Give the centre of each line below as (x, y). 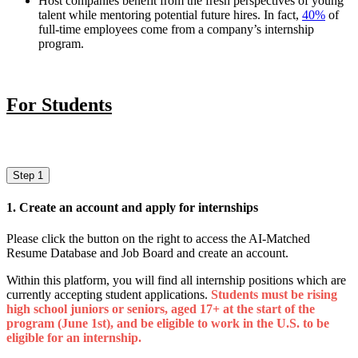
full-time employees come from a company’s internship (176, 30)
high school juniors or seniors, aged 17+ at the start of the (161, 309)
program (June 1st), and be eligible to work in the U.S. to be (168, 324)
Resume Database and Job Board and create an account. (147, 253)
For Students (59, 105)
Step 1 (28, 175)
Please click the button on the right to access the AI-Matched (158, 239)
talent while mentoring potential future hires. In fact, (170, 15)
